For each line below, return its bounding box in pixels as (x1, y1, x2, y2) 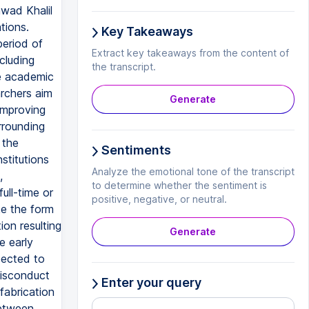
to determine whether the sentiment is (91, 179, 267, 191)
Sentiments (98, 143, 171, 157)
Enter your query (98, 275, 201, 290)
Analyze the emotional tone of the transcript (91, 166, 295, 177)
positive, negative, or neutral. (91, 193, 227, 205)
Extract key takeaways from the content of (91, 47, 289, 59)
